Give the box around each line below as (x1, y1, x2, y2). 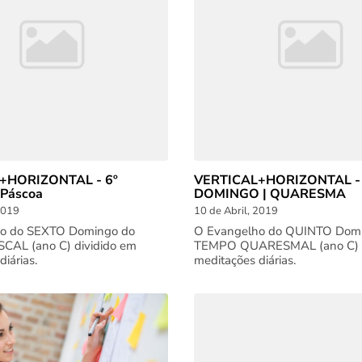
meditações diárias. (194, 252, 296, 268)
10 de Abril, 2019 (194, 204, 278, 218)
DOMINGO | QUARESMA (194, 185, 346, 203)
